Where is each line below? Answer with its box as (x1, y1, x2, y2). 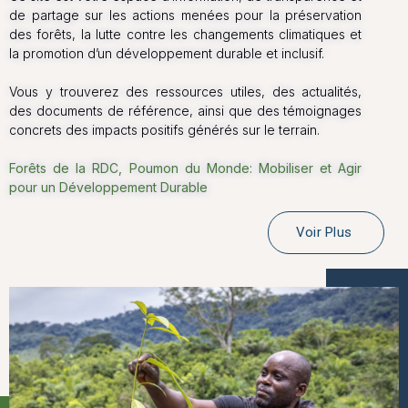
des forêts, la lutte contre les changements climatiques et (9, 25, 362, 42)
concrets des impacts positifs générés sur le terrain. (9, 121, 320, 138)
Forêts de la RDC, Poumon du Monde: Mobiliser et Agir (9, 159, 362, 176)
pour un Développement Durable (9, 178, 208, 195)
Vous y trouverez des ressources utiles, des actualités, (9, 83, 362, 99)
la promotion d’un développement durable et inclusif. (9, 45, 324, 61)
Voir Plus (295, 223, 352, 240)
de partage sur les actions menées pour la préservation (9, 6, 362, 23)
